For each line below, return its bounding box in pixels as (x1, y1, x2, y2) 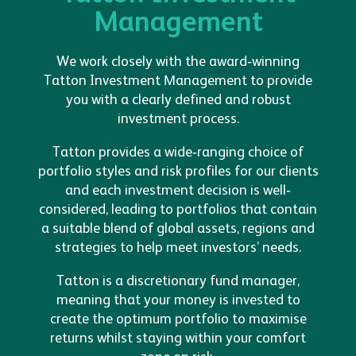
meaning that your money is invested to (56, 293, 300, 308)
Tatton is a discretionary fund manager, (56, 274, 300, 288)
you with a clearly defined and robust (65, 93, 291, 107)
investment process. (117, 112, 239, 126)
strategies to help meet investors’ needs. (55, 241, 301, 255)
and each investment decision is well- (65, 184, 291, 198)
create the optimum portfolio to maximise (49, 312, 307, 327)
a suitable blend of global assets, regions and (41, 222, 315, 236)
